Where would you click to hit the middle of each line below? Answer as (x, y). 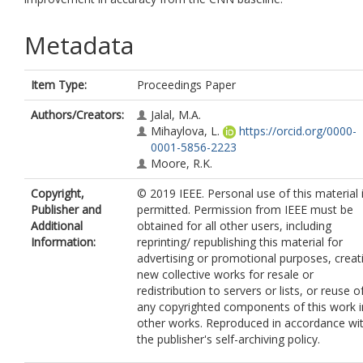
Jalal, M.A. (176, 115)
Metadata (79, 45)
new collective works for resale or (225, 274)
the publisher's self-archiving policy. (228, 339)
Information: (63, 242)
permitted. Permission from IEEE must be (245, 209)
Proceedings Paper (186, 85)
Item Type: (59, 85)
